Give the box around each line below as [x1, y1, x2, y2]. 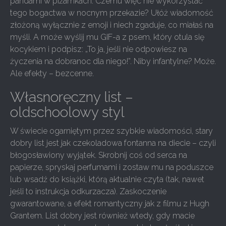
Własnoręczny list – [10, 89, 133, 105]
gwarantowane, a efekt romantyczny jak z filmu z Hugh [10, 199, 209, 208]
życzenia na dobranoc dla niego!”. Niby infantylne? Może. [10, 56, 216, 66]
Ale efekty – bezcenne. [10, 69, 94, 78]
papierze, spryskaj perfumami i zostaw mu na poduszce [10, 162, 213, 172]
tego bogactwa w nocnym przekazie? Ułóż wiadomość [10, 8, 213, 18]
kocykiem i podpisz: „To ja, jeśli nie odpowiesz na [10, 44, 187, 54]
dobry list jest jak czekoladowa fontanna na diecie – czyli [10, 138, 216, 148]
